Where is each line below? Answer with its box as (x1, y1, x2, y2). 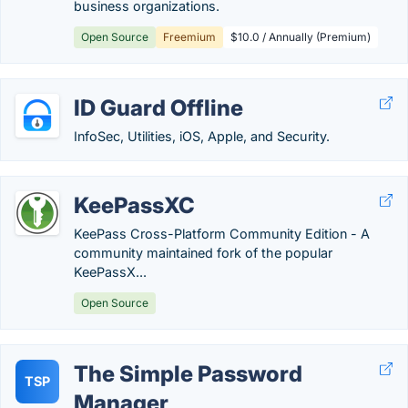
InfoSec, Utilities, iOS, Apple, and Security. (74, 128, 330, 144)
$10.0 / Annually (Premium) (230, 30, 371, 44)
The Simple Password (74, 361, 302, 387)
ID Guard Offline (74, 95, 243, 121)
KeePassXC (74, 192, 195, 219)
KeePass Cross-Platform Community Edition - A (74, 226, 370, 241)
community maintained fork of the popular (74, 245, 332, 260)
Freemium (163, 30, 216, 44)
